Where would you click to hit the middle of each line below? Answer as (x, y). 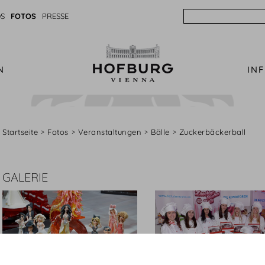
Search (200, 16)
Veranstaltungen (109, 132)
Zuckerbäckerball (212, 132)
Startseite (20, 132)
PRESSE (55, 16)
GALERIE (25, 177)
